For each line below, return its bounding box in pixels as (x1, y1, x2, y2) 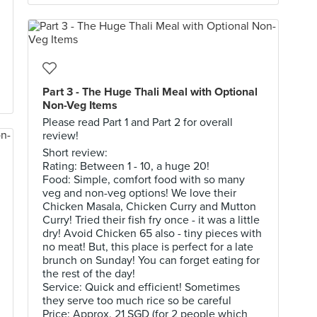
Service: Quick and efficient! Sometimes (42, 280, 240, 294)
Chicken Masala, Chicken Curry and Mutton (42, 200, 256, 214)
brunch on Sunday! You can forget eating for (42, 253, 260, 267)
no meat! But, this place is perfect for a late (42, 240, 253, 254)
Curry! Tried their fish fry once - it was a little (42, 213, 260, 227)
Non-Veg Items (42, 98, 117, 113)
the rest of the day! (42, 267, 135, 281)
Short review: (42, 146, 108, 160)
